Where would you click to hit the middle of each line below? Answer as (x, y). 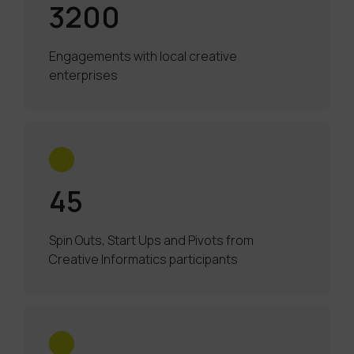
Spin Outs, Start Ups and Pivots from (151, 241)
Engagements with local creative (143, 56)
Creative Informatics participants (143, 260)
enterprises (83, 75)
